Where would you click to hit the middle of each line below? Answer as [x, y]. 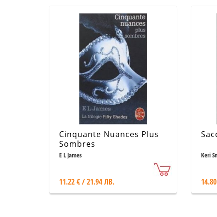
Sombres [77, 144]
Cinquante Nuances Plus [109, 134]
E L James [70, 155]
